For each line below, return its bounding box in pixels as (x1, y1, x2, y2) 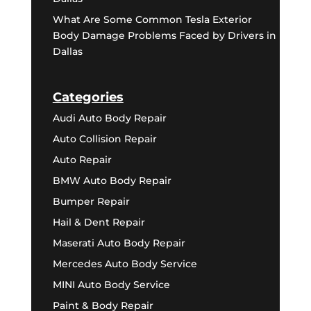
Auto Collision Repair (52, 132, 157, 145)
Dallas (52, 45, 83, 58)
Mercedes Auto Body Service (52, 257, 197, 270)
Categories (52, 89, 124, 105)
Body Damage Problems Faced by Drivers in (52, 29, 276, 42)
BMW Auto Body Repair (52, 174, 171, 187)
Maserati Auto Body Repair (52, 236, 185, 249)
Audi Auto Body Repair (52, 111, 167, 124)
